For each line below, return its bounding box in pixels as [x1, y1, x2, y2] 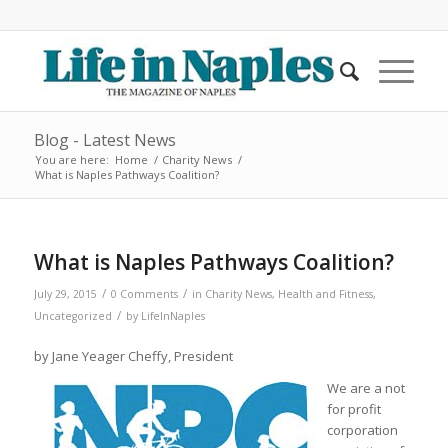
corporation [326, 421, 398, 440]
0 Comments [110, 287, 178, 301]
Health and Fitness [277, 287, 373, 301]
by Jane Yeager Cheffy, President [33, 347, 233, 366]
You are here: [34, 152, 109, 167]
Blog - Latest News [33, 129, 176, 151]
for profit [326, 400, 381, 419]
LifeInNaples [140, 309, 205, 323]
